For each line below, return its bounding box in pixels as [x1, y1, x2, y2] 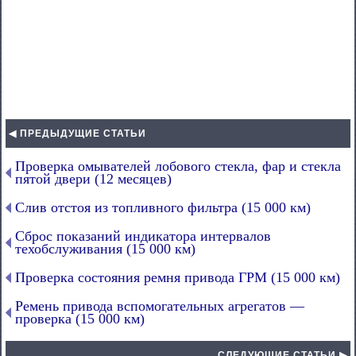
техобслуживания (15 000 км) [15, 241, 195, 257]
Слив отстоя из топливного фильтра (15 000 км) [15, 199, 311, 215]
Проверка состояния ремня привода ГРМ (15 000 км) [15, 269, 340, 285]
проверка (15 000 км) [15, 311, 145, 327]
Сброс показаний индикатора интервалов [15, 228, 271, 244]
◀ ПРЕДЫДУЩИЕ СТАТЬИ [9, 128, 146, 139]
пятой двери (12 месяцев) [15, 171, 172, 187]
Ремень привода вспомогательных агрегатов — [15, 298, 304, 314]
